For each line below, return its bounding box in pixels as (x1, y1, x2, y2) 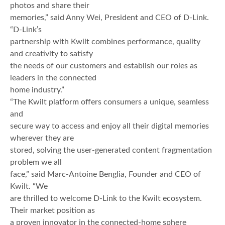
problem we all (10, 158, 62, 167)
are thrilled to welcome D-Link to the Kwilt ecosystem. (10, 194, 202, 203)
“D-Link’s (10, 26, 42, 34)
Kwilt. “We (10, 182, 48, 191)
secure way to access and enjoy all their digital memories (10, 122, 209, 131)
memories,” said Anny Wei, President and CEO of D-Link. (10, 14, 209, 22)
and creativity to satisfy (10, 50, 93, 58)
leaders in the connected (10, 74, 96, 82)
